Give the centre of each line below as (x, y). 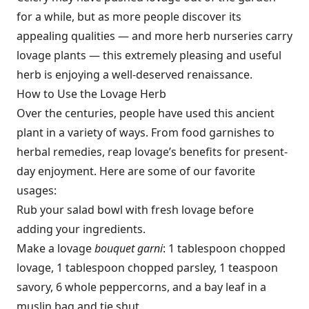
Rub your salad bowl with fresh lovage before (135, 210)
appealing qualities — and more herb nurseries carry (154, 36)
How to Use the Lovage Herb (91, 94)
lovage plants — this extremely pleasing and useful (149, 55)
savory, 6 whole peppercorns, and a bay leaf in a (141, 287)
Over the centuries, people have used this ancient (146, 113)
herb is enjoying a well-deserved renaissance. (134, 74)
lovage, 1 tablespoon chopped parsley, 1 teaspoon (147, 268)
